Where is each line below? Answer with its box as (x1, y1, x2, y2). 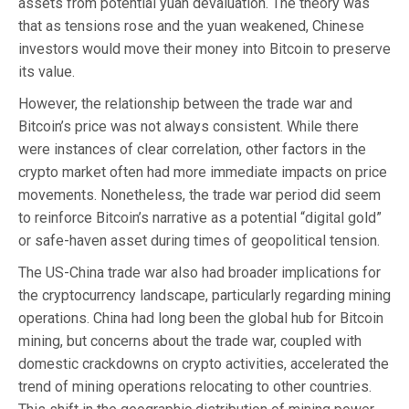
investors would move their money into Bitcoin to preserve (18, 39, 391, 58)
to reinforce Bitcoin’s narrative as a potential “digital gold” (18, 208, 382, 226)
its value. (18, 62, 75, 80)
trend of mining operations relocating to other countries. (18, 377, 372, 395)
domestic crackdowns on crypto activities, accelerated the (18, 354, 389, 372)
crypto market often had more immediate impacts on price (18, 163, 387, 181)
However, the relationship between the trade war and (18, 94, 352, 112)
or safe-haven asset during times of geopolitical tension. (18, 231, 380, 249)
